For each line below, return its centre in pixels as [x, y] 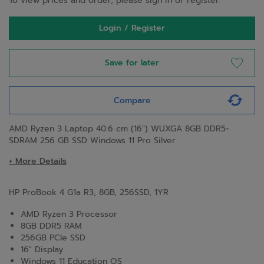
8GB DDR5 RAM [51, 226]
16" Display [42, 250]
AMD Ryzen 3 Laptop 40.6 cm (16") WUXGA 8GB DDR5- [119, 129]
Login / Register [132, 28]
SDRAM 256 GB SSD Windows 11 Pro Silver [92, 141]
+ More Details [38, 161]
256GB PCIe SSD [53, 238]
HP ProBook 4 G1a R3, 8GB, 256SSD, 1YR [89, 192]
